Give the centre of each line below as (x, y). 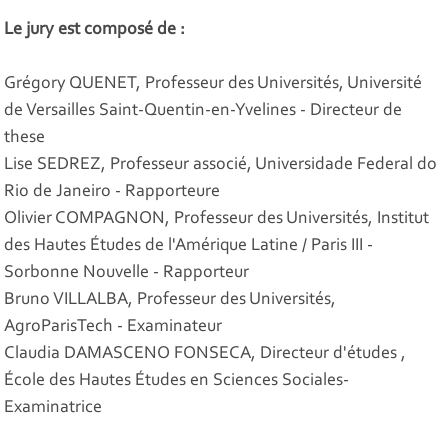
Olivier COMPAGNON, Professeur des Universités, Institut (217, 219)
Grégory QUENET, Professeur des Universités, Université (213, 84)
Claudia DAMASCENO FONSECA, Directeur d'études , (205, 354)
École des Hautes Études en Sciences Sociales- (177, 381)
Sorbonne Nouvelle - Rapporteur (127, 273)
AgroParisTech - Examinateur (113, 327)
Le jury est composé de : (95, 30)
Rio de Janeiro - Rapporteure (112, 192)
